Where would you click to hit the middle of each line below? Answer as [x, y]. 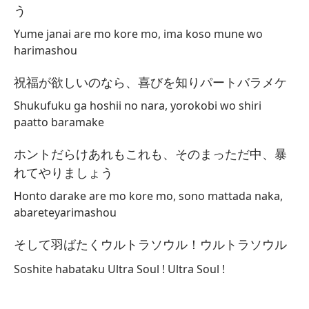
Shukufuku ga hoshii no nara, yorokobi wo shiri [138, 106]
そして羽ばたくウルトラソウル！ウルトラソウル [150, 244]
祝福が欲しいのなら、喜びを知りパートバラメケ [150, 82]
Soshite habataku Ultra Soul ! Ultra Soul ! [119, 269]
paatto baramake [59, 122]
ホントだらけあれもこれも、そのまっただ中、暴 [150, 154]
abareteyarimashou [65, 212]
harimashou [46, 50]
